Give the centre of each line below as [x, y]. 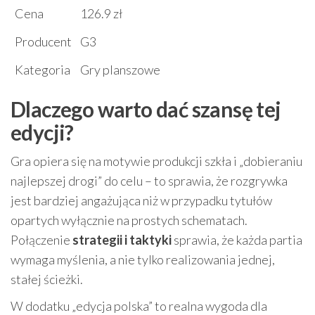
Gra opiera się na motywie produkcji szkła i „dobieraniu [156, 161]
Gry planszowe [120, 69]
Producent [43, 41]
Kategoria [43, 69]
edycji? [42, 132]
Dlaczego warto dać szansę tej [146, 109]
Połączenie [41, 239]
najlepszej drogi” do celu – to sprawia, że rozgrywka [149, 180]
